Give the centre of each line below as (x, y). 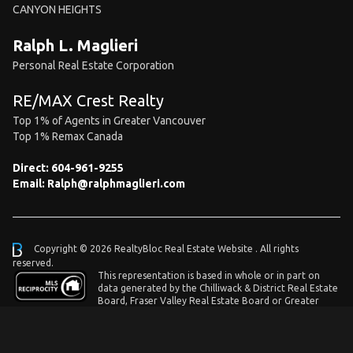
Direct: (32, 168)
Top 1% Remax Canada (68, 136)
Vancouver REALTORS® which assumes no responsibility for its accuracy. (173, 314)
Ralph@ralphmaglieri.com (116, 184)
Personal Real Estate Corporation (93, 65)
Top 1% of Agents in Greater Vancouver (109, 121)
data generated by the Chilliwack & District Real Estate (218, 288)
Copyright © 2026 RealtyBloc (98, 249)
